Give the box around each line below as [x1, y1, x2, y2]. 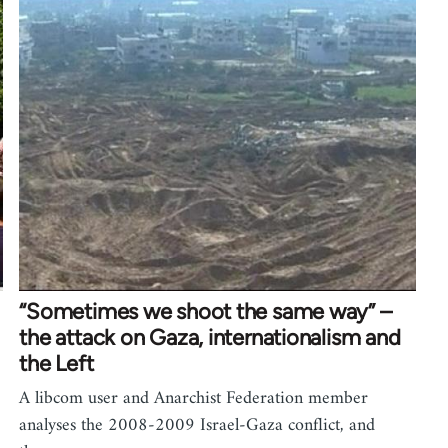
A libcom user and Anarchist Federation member [19, 382, 369, 414]
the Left [19, 349, 94, 377]
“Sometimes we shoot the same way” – [19, 297, 392, 325]
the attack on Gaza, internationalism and [19, 323, 401, 351]
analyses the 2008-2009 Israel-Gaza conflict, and [19, 409, 376, 441]
